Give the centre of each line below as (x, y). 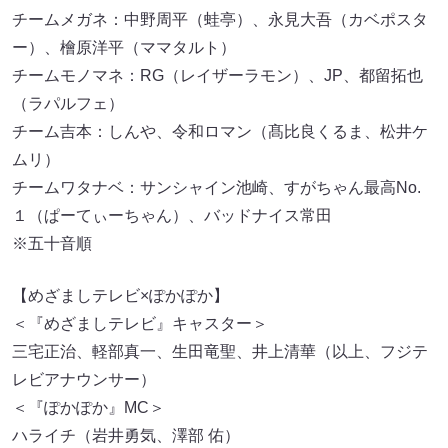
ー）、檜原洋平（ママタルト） (124, 48)
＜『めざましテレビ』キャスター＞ (140, 324)
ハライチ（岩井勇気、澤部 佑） (126, 436)
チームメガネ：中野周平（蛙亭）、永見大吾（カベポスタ (220, 20)
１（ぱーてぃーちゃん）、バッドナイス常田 (172, 216)
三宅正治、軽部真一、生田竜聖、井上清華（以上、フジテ (220, 352)
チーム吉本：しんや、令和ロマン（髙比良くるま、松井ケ (220, 132)
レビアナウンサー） (84, 380)
